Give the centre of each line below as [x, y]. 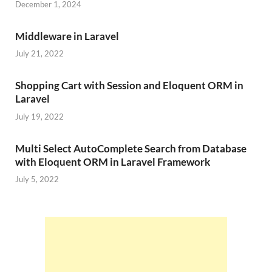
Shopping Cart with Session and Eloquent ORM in [129, 86]
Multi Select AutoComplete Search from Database [131, 148]
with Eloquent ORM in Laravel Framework [113, 161]
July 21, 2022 [39, 54]
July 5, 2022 [37, 179]
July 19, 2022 [39, 116]
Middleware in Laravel [67, 36]
